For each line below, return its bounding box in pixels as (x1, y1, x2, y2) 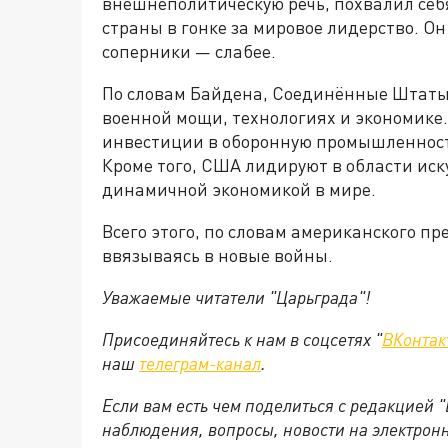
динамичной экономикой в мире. (102, 178, 376, 200)
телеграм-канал (139, 352, 261, 374)
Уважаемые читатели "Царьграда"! (102, 286, 370, 308)
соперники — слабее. (102, 40, 276, 62)
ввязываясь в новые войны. (102, 244, 333, 266)
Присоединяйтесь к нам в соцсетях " (102, 328, 382, 350)
